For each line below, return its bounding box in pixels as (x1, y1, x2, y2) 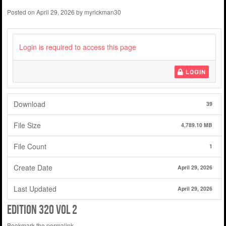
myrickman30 (84, 7, 121, 16)
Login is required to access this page (19, 42, 137, 52)
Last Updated (14, 184, 57, 194)
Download (14, 99, 46, 109)
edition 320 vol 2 (7, 202, 77, 216)
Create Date (14, 162, 53, 173)
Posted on (7, 7, 36, 16)
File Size (14, 120, 41, 131)
